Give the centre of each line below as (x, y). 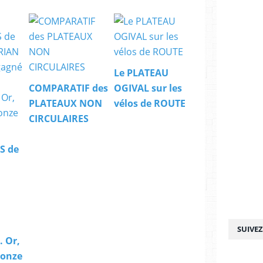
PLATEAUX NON (65, 103)
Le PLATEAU (141, 73)
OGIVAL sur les (148, 88)
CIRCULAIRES (59, 118)
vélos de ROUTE (150, 103)
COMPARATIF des (68, 88)
